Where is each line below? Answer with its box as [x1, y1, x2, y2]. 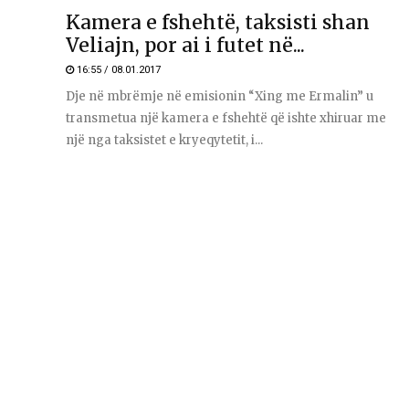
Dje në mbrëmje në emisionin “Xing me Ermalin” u [66, 88, 373, 104]
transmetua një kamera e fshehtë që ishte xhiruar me [66, 110, 386, 126]
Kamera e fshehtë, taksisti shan [66, 9, 370, 35]
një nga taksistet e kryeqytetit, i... [66, 131, 263, 148]
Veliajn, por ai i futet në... [66, 32, 305, 58]
